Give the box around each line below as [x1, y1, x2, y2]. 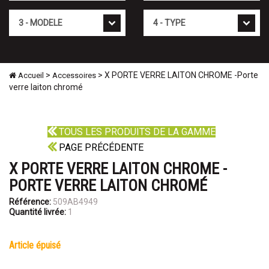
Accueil [16, 71, 44, 80]
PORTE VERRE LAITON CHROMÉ [9, 177, 207, 195]
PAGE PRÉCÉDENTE [56, 142, 144, 154]
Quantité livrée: [9, 207, 66, 217]
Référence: [9, 197, 51, 207]
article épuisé [14, 240, 61, 252]
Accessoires [52, 71, 96, 80]
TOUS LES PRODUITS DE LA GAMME [56, 126, 216, 138]
